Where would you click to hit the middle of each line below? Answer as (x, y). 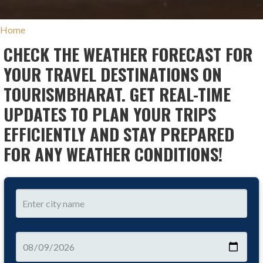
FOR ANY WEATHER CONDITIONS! (113, 154)
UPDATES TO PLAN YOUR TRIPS (110, 114)
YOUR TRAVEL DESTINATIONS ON (113, 74)
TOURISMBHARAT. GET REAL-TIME (117, 94)
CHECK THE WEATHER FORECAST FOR (128, 54)
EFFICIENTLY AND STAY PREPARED (119, 134)
